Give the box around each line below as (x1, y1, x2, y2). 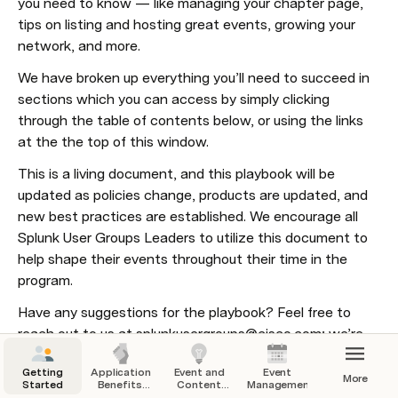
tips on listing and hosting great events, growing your (18, 15, 355, 33)
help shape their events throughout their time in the (18, 250, 347, 267)
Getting (22, 366, 63, 378)
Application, (91, 366, 154, 378)
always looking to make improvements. (18, 346, 263, 363)
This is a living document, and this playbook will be (18, 164, 335, 182)
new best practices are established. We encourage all (18, 207, 358, 225)
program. (18, 271, 73, 289)
